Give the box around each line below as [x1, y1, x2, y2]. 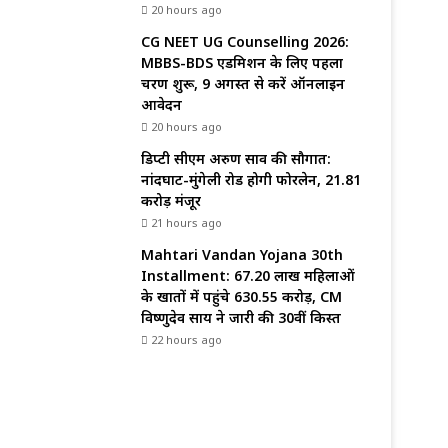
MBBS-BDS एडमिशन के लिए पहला [141, 53, 343, 72]
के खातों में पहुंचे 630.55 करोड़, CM [141, 287, 342, 306]
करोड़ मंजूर [141, 191, 201, 210]
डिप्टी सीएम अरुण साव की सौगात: [141, 149, 331, 168]
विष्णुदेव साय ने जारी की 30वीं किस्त [141, 308, 341, 327]
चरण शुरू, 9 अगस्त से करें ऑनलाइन [141, 74, 345, 93]
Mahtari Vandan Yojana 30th [141, 245, 343, 264]
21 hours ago [151, 215, 222, 230]
